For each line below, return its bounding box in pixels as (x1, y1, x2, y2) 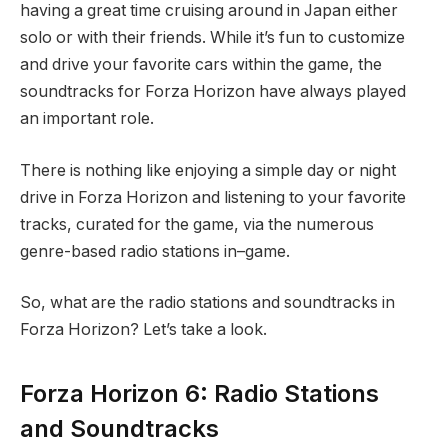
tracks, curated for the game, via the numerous (20, 214, 374, 234)
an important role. (20, 109, 154, 129)
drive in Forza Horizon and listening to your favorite (20, 187, 406, 207)
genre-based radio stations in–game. (20, 241, 290, 261)
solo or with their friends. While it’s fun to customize (20, 28, 405, 48)
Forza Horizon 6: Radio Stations (20, 378, 379, 408)
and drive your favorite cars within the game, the (20, 55, 382, 75)
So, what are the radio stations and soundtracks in (20, 293, 395, 313)
